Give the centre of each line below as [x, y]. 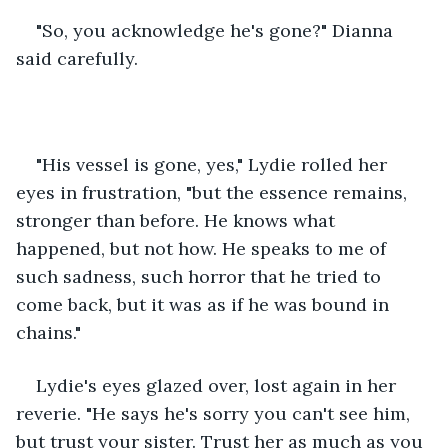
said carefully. [79, 58]
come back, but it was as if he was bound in [205, 304]
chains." [51, 332]
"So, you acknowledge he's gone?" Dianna [217, 30]
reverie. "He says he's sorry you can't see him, [215, 413]
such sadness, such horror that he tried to [201, 276]
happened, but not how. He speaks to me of [203, 248]
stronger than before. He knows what [178, 220]
